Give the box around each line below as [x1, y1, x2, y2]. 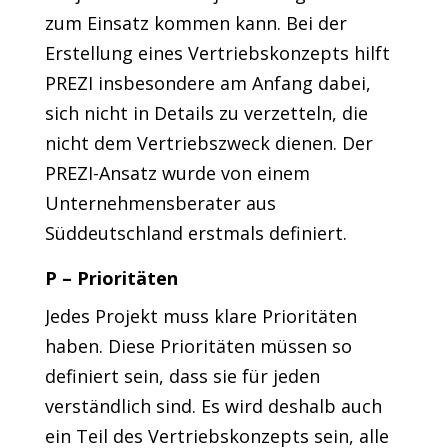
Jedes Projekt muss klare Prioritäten [44, 304, 357, 328]
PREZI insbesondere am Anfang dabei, [44, 71, 371, 95]
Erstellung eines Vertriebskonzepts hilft [44, 41, 390, 65]
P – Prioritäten [44, 266, 178, 290]
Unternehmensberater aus [44, 191, 276, 215]
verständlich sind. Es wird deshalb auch [44, 394, 382, 418]
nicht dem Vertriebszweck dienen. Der [44, 131, 373, 155]
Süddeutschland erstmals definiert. [44, 221, 347, 245]
